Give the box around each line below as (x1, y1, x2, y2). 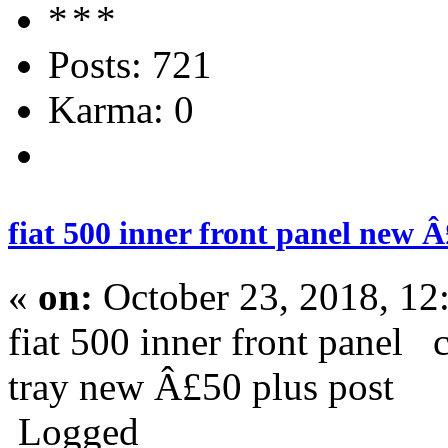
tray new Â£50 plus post (8, 365, 404, 409)
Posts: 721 (48, 42, 212, 86)
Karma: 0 (48, 87, 194, 131)
